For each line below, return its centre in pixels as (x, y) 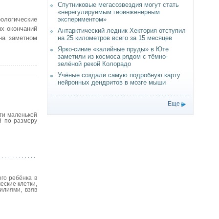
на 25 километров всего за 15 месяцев (115, 38)
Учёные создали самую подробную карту (119, 75)
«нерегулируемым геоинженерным (109, 12)
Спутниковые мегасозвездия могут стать (118, 5)
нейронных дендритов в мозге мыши (112, 82)
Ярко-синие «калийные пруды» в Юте (113, 49)
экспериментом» (82, 19)
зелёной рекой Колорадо (94, 64)
